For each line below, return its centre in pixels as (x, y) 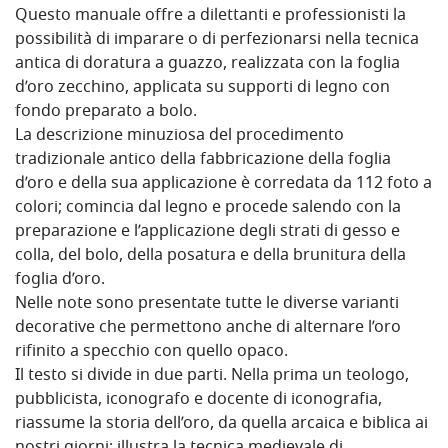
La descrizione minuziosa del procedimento (179, 136)
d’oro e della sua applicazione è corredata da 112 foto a (223, 184)
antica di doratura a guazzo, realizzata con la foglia (207, 64)
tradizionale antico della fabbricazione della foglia (203, 160)
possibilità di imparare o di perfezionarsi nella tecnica (217, 40)
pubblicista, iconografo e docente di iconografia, (198, 400)
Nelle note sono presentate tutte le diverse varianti (207, 304)
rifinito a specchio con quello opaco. (151, 352)
